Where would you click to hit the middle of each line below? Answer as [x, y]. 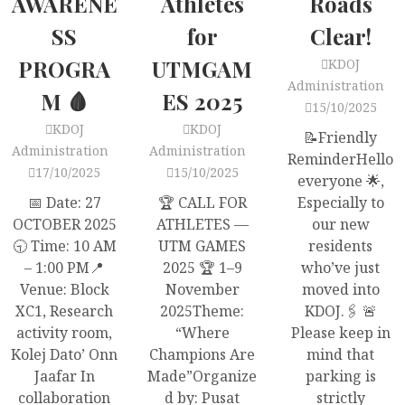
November [202, 289]
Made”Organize [202, 376]
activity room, [65, 333]
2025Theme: [202, 311]
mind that [341, 354]
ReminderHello [341, 159]
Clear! [340, 36]
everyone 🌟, [340, 181]
